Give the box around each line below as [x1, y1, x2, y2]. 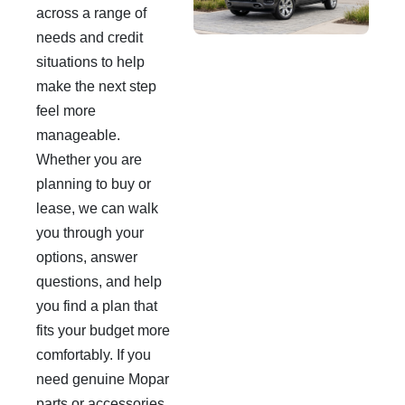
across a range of [36, 5, 146, 21]
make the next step [36, 79, 156, 94]
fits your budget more [36, 323, 170, 338]
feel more [36, 103, 96, 118]
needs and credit [36, 30, 143, 45]
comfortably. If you [36, 347, 151, 363]
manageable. [36, 127, 120, 143]
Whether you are [36, 152, 142, 167]
